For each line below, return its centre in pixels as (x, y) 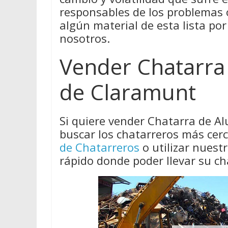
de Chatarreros (99, 147)
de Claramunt (128, 92)
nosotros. (85, 38)
